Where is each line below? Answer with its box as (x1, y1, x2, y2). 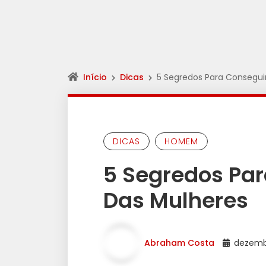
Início (83, 71, 107, 83)
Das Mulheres (103, 185, 248, 216)
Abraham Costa (144, 236, 214, 249)
